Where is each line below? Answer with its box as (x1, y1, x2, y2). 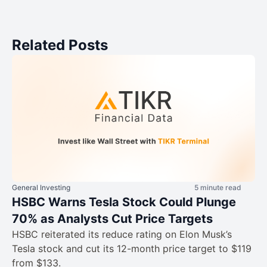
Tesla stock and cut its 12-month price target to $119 (12, 243, 252, 255)
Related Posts (12, 36, 108, 54)
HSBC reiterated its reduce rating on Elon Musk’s (12, 228, 232, 241)
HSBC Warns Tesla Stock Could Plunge (12, 195, 236, 210)
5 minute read (194, 183, 241, 193)
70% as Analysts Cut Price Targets (12, 212, 213, 226)
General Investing (12, 183, 70, 193)
